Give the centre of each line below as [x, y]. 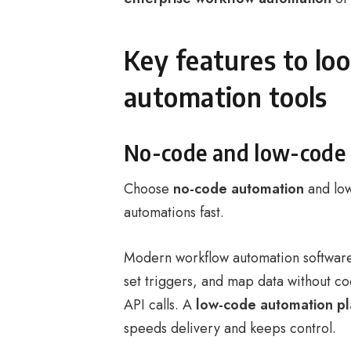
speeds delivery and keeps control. [230, 328]
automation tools [226, 96]
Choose [148, 189]
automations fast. [174, 212]
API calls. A [160, 305]
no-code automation [239, 189]
